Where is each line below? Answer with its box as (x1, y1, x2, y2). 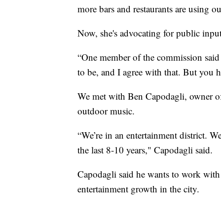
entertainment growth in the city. (77, 183, 199, 195)
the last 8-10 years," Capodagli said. (77, 144, 213, 156)
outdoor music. (77, 105, 135, 117)
